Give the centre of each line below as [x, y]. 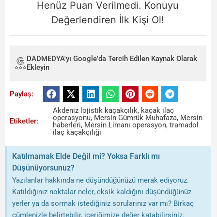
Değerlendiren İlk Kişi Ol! [108, 20]
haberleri [67, 125]
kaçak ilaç [158, 110]
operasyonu [72, 117]
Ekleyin [38, 68]
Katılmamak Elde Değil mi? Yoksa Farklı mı [86, 156]
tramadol [184, 125]
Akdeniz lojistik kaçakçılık [95, 110]
